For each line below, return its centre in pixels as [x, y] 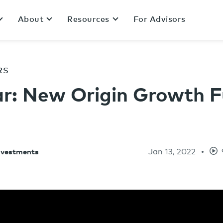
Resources [88, 19]
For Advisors [159, 19]
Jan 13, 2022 [172, 152]
